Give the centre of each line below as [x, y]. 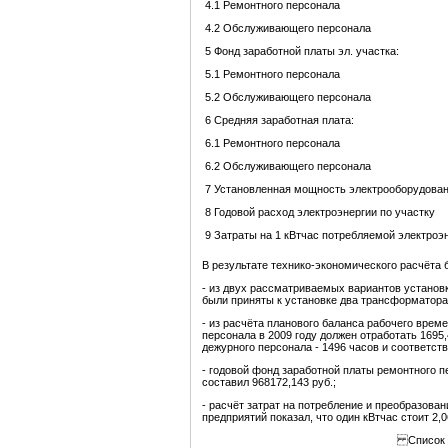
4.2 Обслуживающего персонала [288, 28]
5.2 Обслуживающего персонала [288, 97]
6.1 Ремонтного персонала [272, 143]
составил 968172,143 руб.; [269, 382]
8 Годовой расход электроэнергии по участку [320, 212]
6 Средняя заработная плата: [279, 120]
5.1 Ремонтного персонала [272, 74]
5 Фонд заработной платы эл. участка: [302, 51]
